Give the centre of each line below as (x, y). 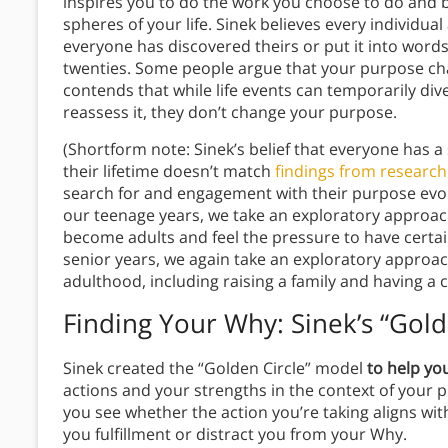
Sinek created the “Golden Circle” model (215, 368)
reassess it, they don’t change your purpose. (230, 112)
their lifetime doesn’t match (169, 171)
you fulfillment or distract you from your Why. (235, 434)
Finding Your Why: (177, 323)
